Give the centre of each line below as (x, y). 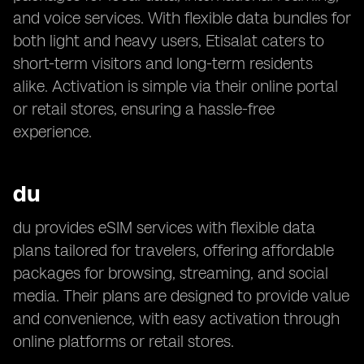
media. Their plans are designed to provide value (181, 296)
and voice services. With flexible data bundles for (182, 18)
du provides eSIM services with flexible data (164, 227)
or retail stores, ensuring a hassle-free (144, 109)
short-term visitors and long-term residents (163, 63)
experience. (52, 132)
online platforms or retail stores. (123, 341)
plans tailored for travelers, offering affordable (173, 250)
